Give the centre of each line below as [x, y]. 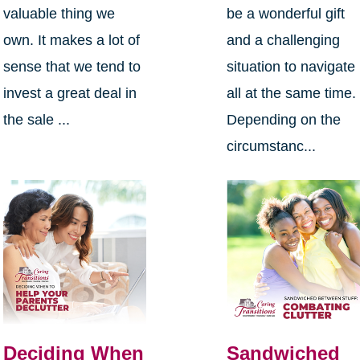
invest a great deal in [70, 94]
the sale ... [36, 120]
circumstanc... [272, 147]
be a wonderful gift [286, 14]
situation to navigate [291, 67]
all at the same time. [292, 94]
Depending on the [284, 120]
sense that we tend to [72, 67]
